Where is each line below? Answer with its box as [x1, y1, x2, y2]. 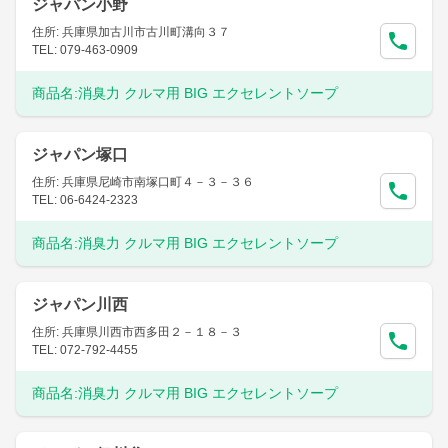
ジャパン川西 [32, 296, 128, 313]
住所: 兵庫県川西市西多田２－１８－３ [32, 325, 242, 339]
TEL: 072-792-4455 [32, 343, 138, 357]
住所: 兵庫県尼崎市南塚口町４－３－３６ [32, 175, 254, 189]
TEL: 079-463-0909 [32, 43, 138, 57]
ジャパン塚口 [32, 146, 128, 163]
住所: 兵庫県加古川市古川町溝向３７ [32, 25, 230, 39]
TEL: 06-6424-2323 [32, 193, 138, 207]
